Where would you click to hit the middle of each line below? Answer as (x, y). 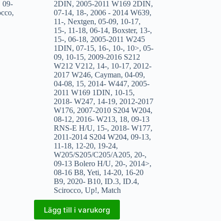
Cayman (108, 75)
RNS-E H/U (73, 128)
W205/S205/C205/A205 (92, 155)
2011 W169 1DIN (82, 93)
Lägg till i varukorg (77, 210)
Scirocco (67, 190)
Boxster (124, 31)
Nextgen (81, 22)
